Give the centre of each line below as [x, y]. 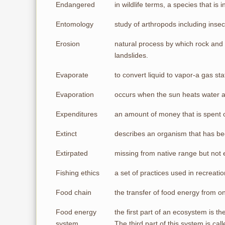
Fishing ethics [78, 173]
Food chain [74, 192]
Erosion [68, 44]
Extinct [66, 134]
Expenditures [77, 114]
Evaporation [75, 94]
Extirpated [72, 153]
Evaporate [72, 75]
